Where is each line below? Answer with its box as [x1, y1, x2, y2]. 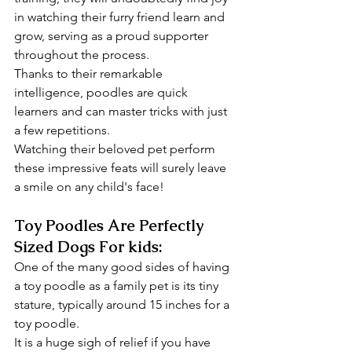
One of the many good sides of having [14, 259, 233, 274]
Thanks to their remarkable [14, 66, 166, 81]
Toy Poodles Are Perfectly [14, 215, 207, 236]
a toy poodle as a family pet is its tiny [14, 278, 222, 293]
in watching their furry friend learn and [14, 9, 228, 24]
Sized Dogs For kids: [14, 236, 163, 257]
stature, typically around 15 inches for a [14, 297, 233, 312]
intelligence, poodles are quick [14, 85, 191, 100]
